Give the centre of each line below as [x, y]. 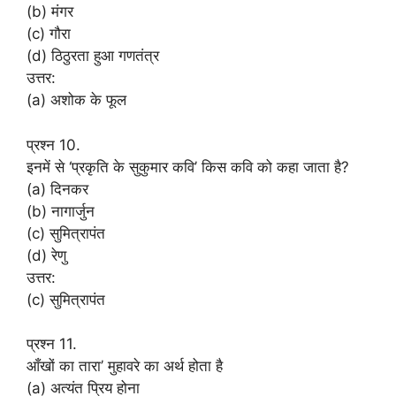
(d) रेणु [46, 255]
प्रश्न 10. [53, 145]
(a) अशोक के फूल [76, 100]
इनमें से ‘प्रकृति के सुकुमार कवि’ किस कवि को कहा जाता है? [188, 167]
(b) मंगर [50, 11]
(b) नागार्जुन [61, 211]
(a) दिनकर [57, 189]
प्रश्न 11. [52, 344]
